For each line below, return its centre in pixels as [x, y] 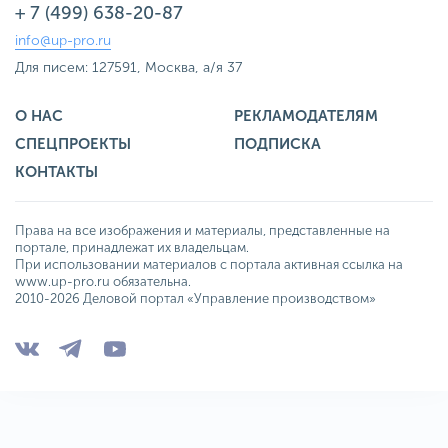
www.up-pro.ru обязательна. [103, 281]
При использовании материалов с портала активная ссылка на [209, 264]
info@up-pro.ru [63, 40]
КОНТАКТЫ [56, 171]
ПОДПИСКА [277, 143]
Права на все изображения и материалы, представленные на [202, 230]
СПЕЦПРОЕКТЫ [73, 143]
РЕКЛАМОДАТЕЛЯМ [306, 115]
